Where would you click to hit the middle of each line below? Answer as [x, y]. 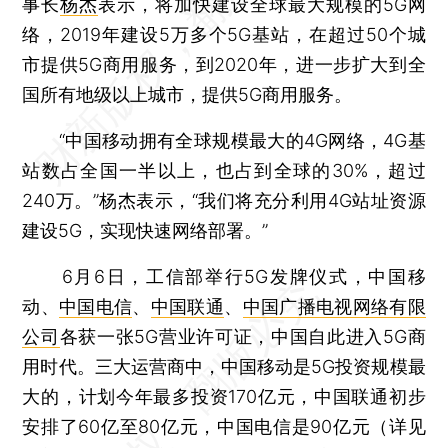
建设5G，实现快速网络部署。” [145, 230]
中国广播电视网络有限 [334, 306]
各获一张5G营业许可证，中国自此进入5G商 [242, 336]
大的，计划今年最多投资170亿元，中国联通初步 [224, 396]
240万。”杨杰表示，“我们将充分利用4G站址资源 [224, 200]
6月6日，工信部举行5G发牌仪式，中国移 [224, 276]
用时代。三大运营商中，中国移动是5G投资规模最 [224, 366]
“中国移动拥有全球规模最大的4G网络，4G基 [224, 140]
